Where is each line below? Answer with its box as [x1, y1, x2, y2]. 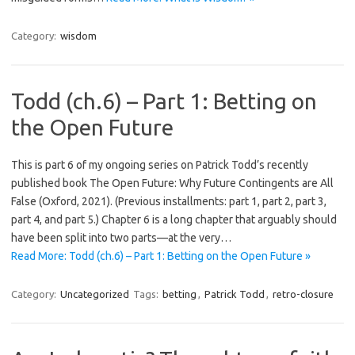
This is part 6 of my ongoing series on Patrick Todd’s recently [11, 158, 308, 171]
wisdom [60, 30, 97, 41]
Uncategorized [60, 288, 129, 300]
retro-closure [273, 288, 334, 300]
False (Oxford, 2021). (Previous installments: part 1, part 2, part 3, [11, 195, 326, 208]
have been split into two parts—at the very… [11, 231, 231, 244]
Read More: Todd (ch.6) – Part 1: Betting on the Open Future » [11, 250, 311, 262]
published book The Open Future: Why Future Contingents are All [11, 177, 334, 189]
